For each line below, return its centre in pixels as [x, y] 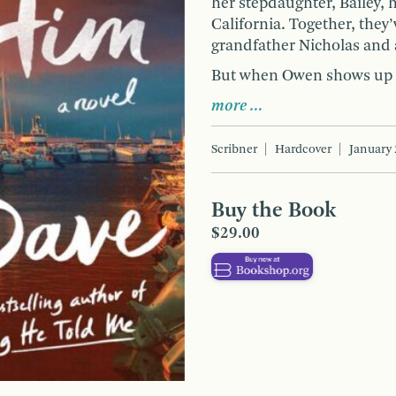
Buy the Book [274, 211]
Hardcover [303, 149]
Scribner [234, 149]
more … [237, 106]
